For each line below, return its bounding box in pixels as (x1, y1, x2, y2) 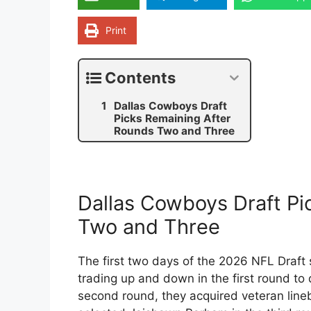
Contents (105, 69, 176, 87)
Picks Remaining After (114, 112, 230, 126)
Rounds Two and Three (114, 124, 235, 138)
